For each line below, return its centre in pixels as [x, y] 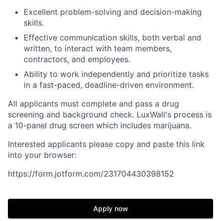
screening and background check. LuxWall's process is [110, 114]
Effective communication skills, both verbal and [112, 37]
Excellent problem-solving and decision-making [113, 12]
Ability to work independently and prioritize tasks [116, 74]
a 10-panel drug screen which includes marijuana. [100, 125]
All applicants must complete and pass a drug [93, 103]
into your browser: [42, 155]
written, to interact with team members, [98, 48]
